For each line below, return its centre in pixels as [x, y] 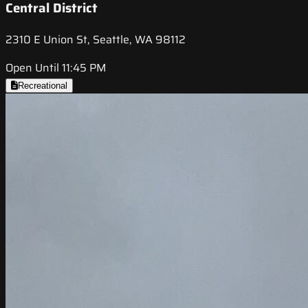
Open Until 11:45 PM [56, 67]
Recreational [43, 85]
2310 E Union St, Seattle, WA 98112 [96, 39]
